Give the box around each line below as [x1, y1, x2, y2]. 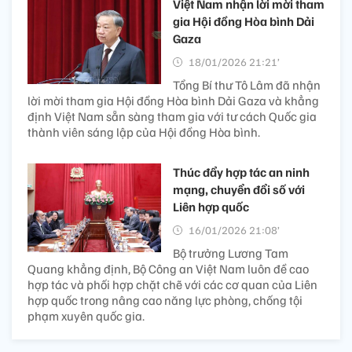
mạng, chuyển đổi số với [173, 181, 305, 198]
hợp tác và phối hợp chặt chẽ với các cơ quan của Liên [27, 277, 317, 293]
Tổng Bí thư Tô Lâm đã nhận [173, 77, 321, 93]
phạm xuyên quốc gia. [27, 308, 145, 324]
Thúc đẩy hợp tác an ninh [173, 164, 310, 181]
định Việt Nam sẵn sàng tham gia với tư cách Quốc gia [27, 108, 317, 125]
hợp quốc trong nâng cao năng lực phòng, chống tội [27, 292, 302, 309]
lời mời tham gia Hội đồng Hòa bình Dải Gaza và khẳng [27, 93, 319, 109]
